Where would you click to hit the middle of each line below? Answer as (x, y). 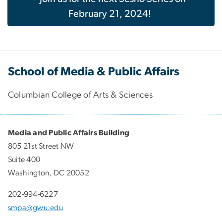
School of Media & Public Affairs (94, 72)
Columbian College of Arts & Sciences (80, 95)
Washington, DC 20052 (49, 173)
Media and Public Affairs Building (69, 133)
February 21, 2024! (110, 14)
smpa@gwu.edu (35, 207)
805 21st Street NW (41, 146)
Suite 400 (24, 159)
